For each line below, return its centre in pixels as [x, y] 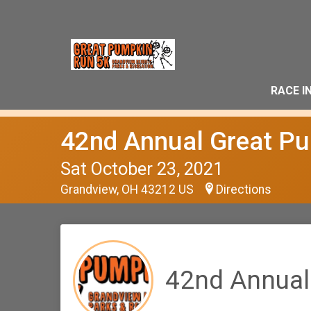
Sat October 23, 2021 [142, 169]
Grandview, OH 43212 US [128, 190]
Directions [244, 190]
